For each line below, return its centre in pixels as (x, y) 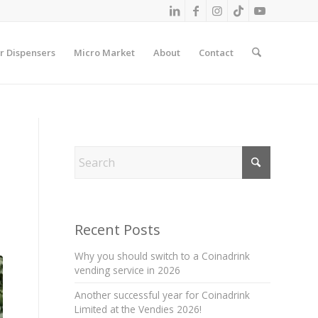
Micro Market (104, 53)
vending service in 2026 (128, 270)
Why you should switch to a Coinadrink (163, 256)
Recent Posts (118, 230)
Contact (216, 53)
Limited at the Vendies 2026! (138, 309)
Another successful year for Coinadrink (163, 295)
